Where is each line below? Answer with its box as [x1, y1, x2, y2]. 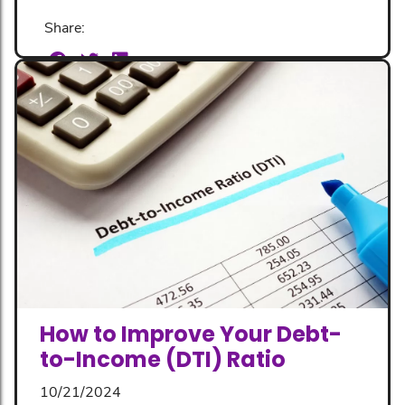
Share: [44, 17, 85, 37]
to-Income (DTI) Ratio [40, 344, 286, 375]
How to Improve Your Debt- [40, 319, 342, 350]
